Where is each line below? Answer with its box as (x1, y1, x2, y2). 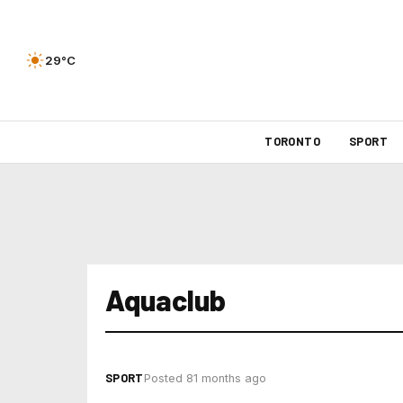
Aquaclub (105, 282, 226, 317)
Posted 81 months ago (143, 372, 266, 385)
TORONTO (264, 134, 320, 148)
